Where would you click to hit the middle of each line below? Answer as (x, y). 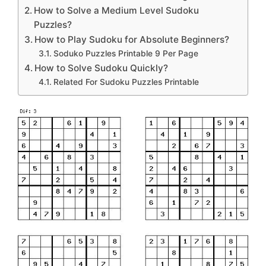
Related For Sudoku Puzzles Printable (126, 82)
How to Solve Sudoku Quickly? (102, 68)
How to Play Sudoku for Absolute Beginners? (132, 40)
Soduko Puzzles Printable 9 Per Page (126, 54)
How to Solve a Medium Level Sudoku (117, 11)
